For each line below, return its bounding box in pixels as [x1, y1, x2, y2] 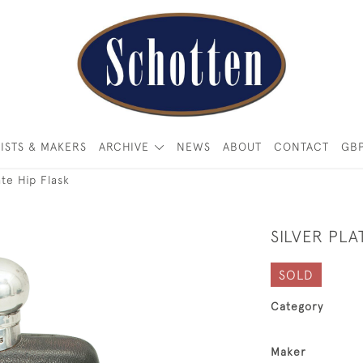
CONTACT [273, 140, 329, 153]
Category [271, 300, 323, 313]
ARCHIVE [99, 140, 150, 153]
